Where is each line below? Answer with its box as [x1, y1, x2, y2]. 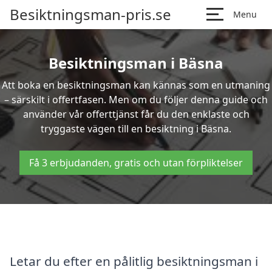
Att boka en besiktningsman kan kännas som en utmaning [2, 78, 270, 92]
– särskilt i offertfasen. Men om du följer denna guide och [4, 93, 268, 106]
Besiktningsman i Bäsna [49, 53, 223, 73]
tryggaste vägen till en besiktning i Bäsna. [41, 122, 231, 135]
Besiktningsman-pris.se [10, 4, 171, 24]
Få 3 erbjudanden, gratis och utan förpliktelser [29, 156, 243, 169]
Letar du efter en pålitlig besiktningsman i [10, 252, 258, 270]
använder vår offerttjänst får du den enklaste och [22, 107, 250, 121]
